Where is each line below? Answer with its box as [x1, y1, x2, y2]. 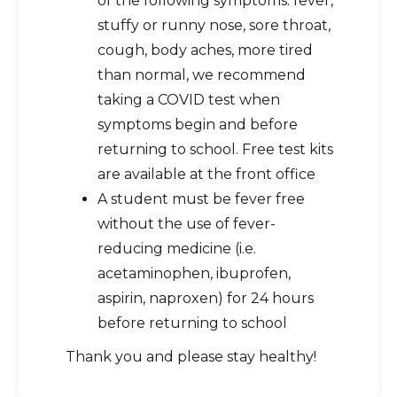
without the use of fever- [97, 215, 276, 232]
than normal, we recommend [97, 66, 306, 83]
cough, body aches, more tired [97, 42, 313, 58]
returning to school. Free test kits [97, 141, 333, 158]
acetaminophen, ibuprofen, [97, 265, 291, 282]
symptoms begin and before [97, 116, 298, 133]
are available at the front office [97, 166, 315, 183]
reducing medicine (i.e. [97, 240, 256, 257]
